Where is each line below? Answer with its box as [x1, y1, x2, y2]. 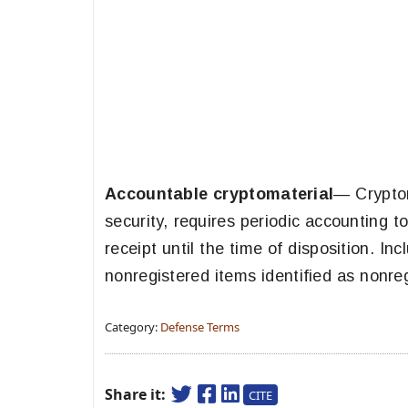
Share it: [105, 384, 169, 404]
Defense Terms [160, 319, 240, 335]
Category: [105, 319, 160, 335]
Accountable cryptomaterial [105, 185, 334, 203]
